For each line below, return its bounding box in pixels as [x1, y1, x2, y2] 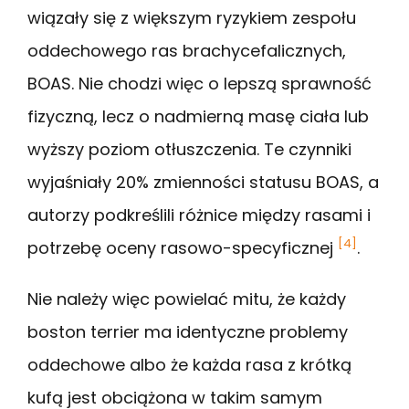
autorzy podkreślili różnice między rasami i [27, 203, 371, 226]
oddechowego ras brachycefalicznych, [27, 38, 346, 62]
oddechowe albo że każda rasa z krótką [27, 352, 351, 376]
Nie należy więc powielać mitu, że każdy [27, 287, 346, 310]
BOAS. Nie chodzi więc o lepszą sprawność [27, 71, 372, 95]
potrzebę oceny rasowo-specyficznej [27, 236, 338, 259]
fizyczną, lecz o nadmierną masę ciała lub [27, 104, 369, 128]
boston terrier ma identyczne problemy [27, 320, 348, 343]
